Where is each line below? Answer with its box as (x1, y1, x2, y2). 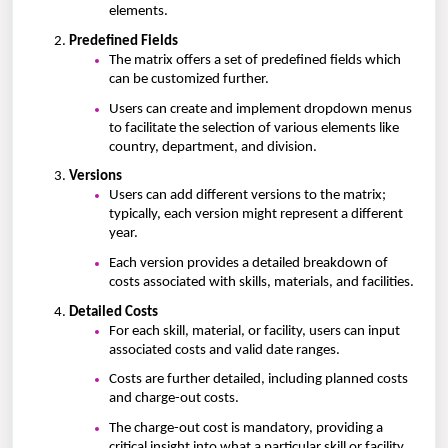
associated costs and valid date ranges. (109, 342, 340, 358)
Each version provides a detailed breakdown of (109, 255, 388, 271)
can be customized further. (109, 72, 269, 87)
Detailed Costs (69, 304, 158, 320)
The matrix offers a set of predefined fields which (109, 53, 401, 68)
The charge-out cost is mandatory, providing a (109, 420, 383, 436)
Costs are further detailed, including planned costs (109, 372, 408, 388)
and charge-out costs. (109, 391, 239, 407)
